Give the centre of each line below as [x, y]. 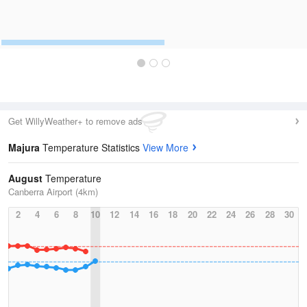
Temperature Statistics [93, 147]
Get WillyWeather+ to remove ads [75, 121]
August [25, 178]
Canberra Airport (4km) [53, 192]
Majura [25, 147]
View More [165, 147]
